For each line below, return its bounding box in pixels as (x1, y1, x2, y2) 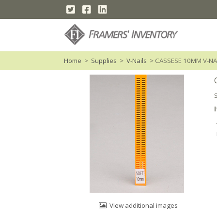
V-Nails (125, 56, 148, 65)
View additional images (109, 201, 178, 210)
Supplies (90, 56, 118, 65)
